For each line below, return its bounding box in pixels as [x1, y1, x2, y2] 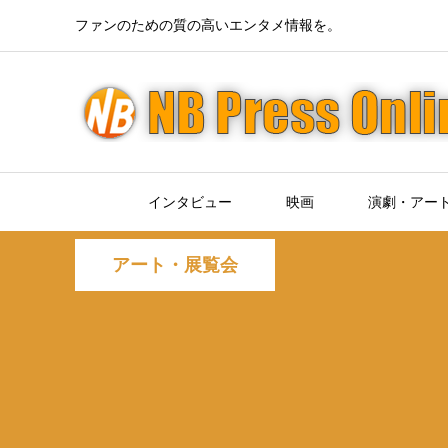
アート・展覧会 [111, 254, 238, 275]
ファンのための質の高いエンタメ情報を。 [74, 17, 341, 33]
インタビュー [147, 194, 232, 210]
